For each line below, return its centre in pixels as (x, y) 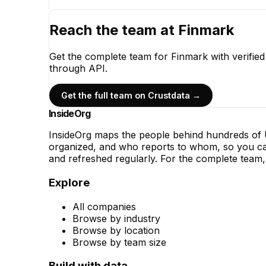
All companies (104, 206)
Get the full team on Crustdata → (131, 96)
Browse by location (116, 230)
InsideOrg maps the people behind (127, 135)
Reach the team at (114, 30)
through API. (78, 68)
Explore (69, 183)
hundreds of (234, 135)
